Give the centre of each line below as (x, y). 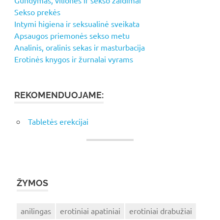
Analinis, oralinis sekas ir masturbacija (79, 47)
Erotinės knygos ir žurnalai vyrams (73, 59)
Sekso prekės (37, 12)
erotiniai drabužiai (160, 210)
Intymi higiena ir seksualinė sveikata (77, 23)
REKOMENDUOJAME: (59, 95)
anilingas (36, 210)
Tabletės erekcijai (58, 121)
